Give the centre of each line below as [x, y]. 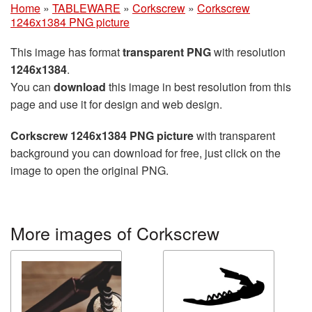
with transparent [234, 135]
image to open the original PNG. [89, 170]
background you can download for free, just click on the [146, 153]
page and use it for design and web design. [116, 104]
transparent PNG [167, 52]
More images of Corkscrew [115, 232]
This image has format [67, 52]
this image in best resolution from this [198, 86]
